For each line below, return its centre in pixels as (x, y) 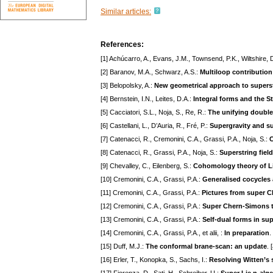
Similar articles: (126, 12)
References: (122, 45)
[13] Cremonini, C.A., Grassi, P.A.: (151, 220)
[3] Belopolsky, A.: (127, 86)
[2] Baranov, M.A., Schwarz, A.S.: (150, 72)
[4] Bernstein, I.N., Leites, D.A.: (147, 99)
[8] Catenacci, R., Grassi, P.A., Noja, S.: (160, 153)
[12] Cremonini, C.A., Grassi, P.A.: (151, 206)
